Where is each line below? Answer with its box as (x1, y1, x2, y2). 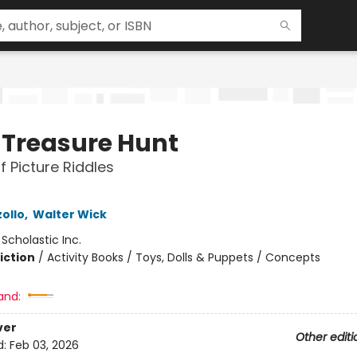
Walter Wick (32, 206, 107, 222)
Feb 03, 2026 (9, 337, 79, 354)
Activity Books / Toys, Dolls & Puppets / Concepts (46, 249, 320, 265)
